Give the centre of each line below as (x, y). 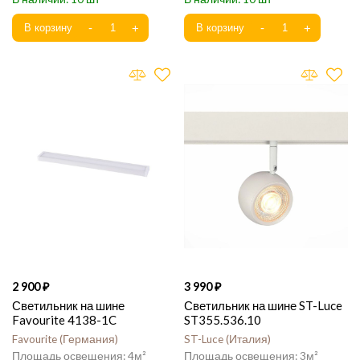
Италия (248, 339)
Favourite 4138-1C (64, 320)
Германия (89, 339)
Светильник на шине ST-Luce (263, 305)
